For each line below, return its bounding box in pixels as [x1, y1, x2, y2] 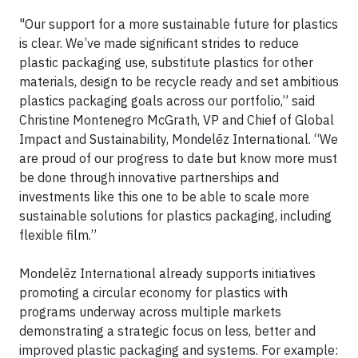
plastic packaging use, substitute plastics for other [19, 54, 313, 70]
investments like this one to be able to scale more [19, 188, 309, 205]
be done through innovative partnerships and [19, 169, 279, 185]
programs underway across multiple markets [19, 303, 281, 320]
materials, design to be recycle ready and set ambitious [19, 73, 339, 89]
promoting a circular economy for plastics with [19, 284, 288, 300]
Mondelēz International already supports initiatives [19, 265, 316, 281]
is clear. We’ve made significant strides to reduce [19, 34, 299, 51]
